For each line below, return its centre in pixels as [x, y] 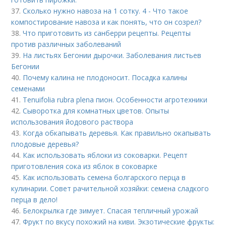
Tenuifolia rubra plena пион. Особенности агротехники [115, 99]
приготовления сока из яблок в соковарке [84, 166]
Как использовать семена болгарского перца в [104, 177]
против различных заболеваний [66, 44]
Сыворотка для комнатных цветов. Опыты [96, 110]
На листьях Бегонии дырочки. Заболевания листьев [112, 55]
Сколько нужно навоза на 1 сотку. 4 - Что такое [106, 11]
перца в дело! [35, 199]
